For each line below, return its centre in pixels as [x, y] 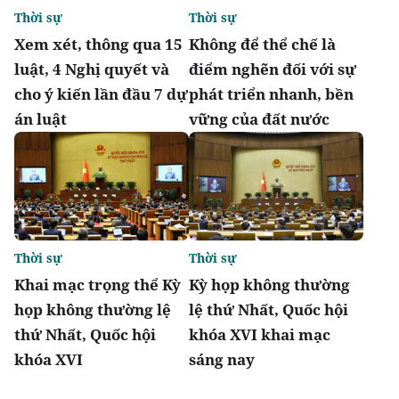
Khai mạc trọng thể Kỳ [98, 285]
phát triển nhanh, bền [271, 94]
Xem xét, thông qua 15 [98, 44]
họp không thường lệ [93, 310]
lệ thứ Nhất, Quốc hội [269, 310]
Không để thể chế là [262, 44]
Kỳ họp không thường [269, 285]
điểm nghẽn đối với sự [273, 69]
